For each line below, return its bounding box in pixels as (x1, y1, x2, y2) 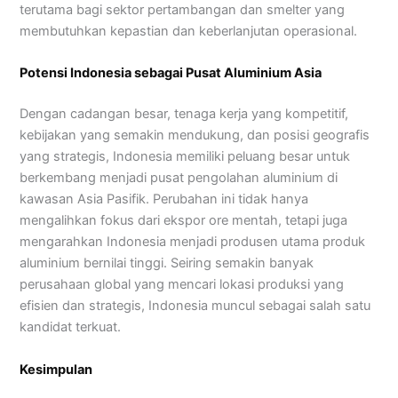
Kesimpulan (20, 361, 93, 378)
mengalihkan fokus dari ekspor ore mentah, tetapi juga (20, 212, 348, 229)
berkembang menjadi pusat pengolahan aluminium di (20, 170, 338, 187)
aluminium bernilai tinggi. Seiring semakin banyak (20, 255, 314, 272)
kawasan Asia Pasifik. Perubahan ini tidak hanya (20, 191, 309, 208)
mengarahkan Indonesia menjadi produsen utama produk (20, 234, 366, 251)
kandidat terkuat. (20, 319, 122, 336)
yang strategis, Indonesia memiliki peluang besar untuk (20, 148, 351, 165)
